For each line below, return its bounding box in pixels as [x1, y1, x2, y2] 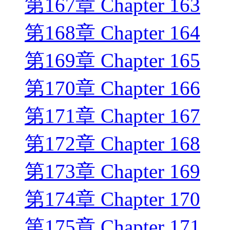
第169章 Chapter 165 [25, 49, 200, 72]
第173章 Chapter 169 [25, 160, 200, 183]
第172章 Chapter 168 [25, 132, 200, 155]
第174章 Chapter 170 [25, 188, 200, 210]
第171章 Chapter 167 [25, 105, 200, 127]
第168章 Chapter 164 [25, 22, 200, 44]
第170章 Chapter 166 [25, 77, 200, 100]
